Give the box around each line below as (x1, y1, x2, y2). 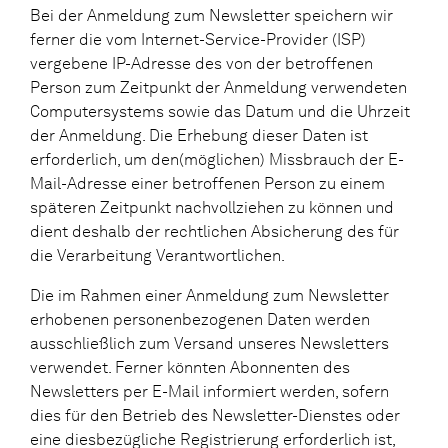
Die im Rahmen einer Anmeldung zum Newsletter (30, 285, 389, 305)
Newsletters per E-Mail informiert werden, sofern (30, 381, 389, 401)
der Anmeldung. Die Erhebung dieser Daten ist (30, 125, 368, 145)
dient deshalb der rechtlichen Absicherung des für (30, 221, 399, 241)
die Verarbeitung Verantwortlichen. (30, 245, 285, 265)
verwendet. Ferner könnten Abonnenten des (30, 357, 350, 377)
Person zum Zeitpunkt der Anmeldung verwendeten (30, 77, 407, 97)
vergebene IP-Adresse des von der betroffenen (30, 53, 373, 73)
